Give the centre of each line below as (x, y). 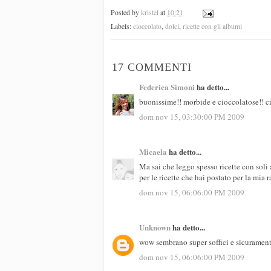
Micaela (153, 151)
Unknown (155, 227)
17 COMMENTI (152, 67)
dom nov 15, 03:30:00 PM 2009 (192, 116)
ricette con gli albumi (212, 26)
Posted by (126, 12)
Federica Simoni (167, 87)
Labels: (122, 26)
